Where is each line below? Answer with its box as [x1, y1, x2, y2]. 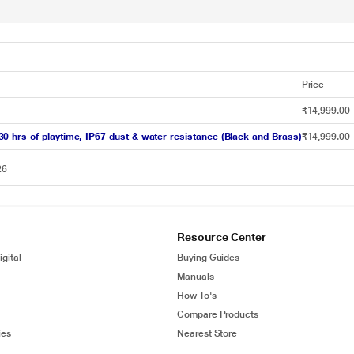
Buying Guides [177, 252, 240, 263]
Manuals [177, 271, 214, 282]
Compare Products [177, 309, 259, 320]
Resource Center [177, 231, 266, 243]
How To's [177, 290, 217, 301]
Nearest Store [177, 328, 238, 339]
